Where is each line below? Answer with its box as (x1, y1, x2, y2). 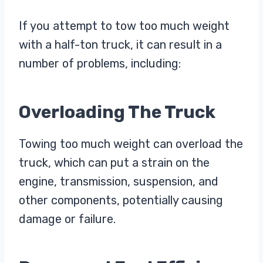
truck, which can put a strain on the (19, 156, 210, 170)
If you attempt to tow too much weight (19, 19, 230, 33)
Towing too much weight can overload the (19, 137, 243, 151)
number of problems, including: (19, 56, 181, 71)
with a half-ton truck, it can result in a (19, 38, 222, 52)
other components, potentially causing (19, 193, 223, 208)
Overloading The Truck (19, 102, 215, 123)
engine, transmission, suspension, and (19, 174, 218, 189)
